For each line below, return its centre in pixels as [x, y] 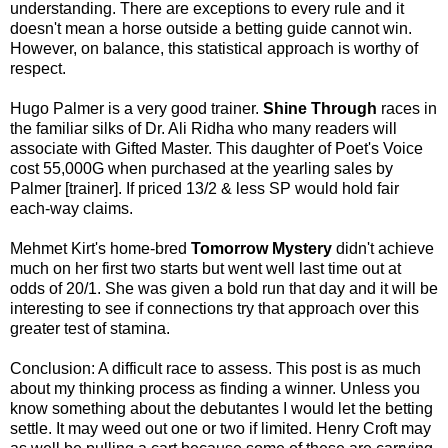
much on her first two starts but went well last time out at [205, 268]
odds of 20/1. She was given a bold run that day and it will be [224, 288]
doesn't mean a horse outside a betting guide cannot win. [211, 28]
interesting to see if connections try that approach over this [214, 308]
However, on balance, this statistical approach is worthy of [214, 48]
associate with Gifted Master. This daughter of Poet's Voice [216, 148]
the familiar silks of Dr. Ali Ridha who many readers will [203, 128]
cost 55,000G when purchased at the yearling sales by [201, 168]
